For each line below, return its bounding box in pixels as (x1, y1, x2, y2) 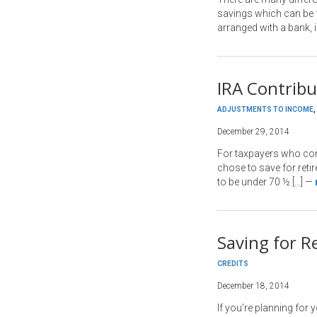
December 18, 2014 (217, 281, 289, 291)
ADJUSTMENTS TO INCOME (217, 105, 313, 113)
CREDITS (217, 260, 248, 267)
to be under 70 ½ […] (217, 176, 303, 188)
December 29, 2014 (217, 127, 289, 137)
